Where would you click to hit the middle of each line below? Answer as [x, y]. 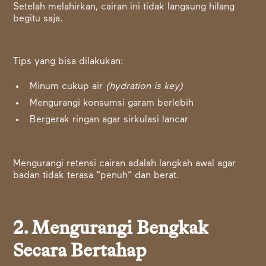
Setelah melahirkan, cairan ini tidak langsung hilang [124, 7]
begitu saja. [38, 19]
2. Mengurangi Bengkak [111, 229]
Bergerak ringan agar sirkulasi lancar [109, 120]
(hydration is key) [145, 87]
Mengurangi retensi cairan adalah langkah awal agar [125, 164]
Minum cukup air [68, 87]
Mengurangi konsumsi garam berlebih [112, 104]
